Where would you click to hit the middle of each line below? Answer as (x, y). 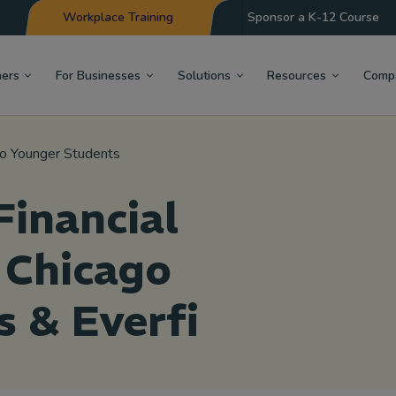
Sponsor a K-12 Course (313, 17)
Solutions (204, 75)
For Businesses (99, 75)
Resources (297, 75)
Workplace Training (118, 17)
